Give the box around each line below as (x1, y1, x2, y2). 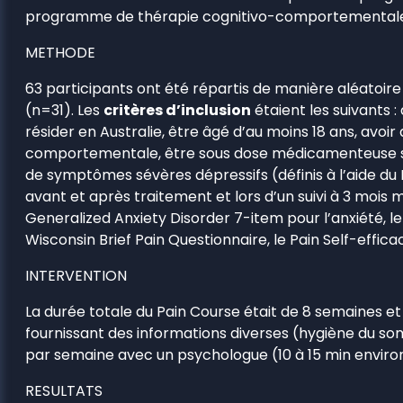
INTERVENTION (25, 264, 127, 286)
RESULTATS (25, 380, 103, 401)
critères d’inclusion (103, 99, 251, 121)
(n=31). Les (25, 99, 103, 121)
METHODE (25, 41, 95, 63)
